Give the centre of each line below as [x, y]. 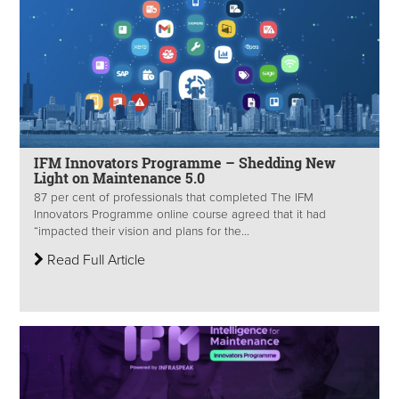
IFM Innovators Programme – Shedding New [185, 162]
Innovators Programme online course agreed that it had [180, 214]
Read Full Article [94, 260]
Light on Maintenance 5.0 [119, 177]
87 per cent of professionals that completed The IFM [174, 197]
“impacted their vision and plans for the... [142, 231]
